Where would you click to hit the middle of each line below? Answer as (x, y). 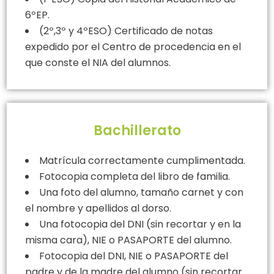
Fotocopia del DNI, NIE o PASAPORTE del (134, 256)
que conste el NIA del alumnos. (98, 62)
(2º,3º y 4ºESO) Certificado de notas (126, 31)
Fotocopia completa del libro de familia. (135, 176)
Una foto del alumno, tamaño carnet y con (141, 192)
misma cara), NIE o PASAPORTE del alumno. (128, 240)
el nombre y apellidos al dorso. (98, 208)
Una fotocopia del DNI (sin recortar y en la (140, 224)
